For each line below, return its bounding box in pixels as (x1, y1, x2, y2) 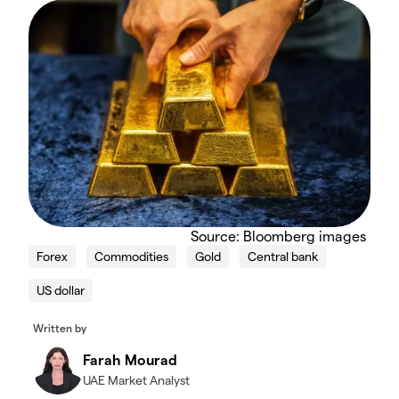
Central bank (248, 248, 318, 265)
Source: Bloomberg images (191, 227, 366, 245)
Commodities (94, 248, 168, 265)
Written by (33, 322, 86, 335)
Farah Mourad (83, 351, 177, 369)
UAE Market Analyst (83, 372, 190, 388)
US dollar (37, 282, 85, 298)
